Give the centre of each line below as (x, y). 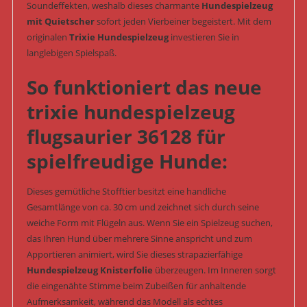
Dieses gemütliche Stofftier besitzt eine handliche (126, 192)
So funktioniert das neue (144, 87)
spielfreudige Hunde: (127, 161)
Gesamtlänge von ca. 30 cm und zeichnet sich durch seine (143, 207)
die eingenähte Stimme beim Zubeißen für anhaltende (136, 286)
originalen (48, 37)
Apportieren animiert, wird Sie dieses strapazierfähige (134, 255)
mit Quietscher (60, 22)
